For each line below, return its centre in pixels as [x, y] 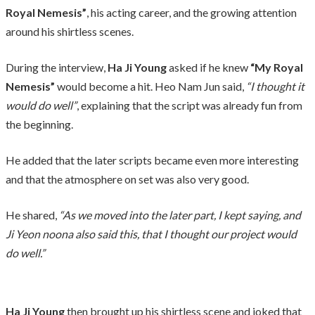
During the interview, [57, 67]
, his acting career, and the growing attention [192, 12]
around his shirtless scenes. [70, 31]
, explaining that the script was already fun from [189, 105]
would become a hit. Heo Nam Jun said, [152, 86]
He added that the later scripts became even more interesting [152, 160]
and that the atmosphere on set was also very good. [127, 179]
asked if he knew [208, 67]
